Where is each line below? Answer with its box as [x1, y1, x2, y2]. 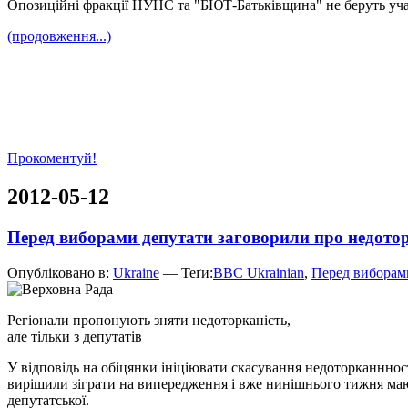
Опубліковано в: [7, 264, 113, 280]
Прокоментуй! [7, 150, 97, 167]
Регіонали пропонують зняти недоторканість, [7, 311, 291, 328]
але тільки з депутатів [7, 328, 142, 344]
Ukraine [113, 264, 159, 280]
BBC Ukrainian [213, 264, 304, 280]
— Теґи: [159, 264, 213, 280]
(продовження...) [7, 28, 111, 45]
